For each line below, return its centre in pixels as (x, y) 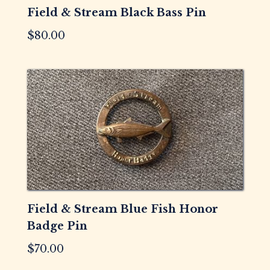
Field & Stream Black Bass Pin (116, 13)
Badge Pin (57, 226)
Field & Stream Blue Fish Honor (122, 209)
